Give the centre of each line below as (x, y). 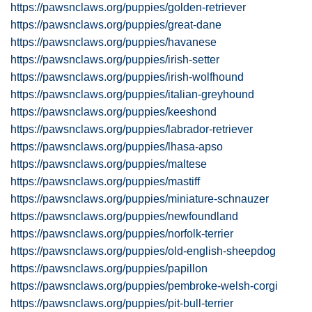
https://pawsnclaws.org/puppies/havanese (114, 42)
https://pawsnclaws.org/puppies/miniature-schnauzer (140, 199)
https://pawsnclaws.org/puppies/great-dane (116, 25)
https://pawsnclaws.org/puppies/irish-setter (115, 60)
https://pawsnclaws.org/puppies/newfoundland (124, 216)
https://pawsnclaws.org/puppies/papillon (109, 268)
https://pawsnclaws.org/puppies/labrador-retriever (132, 129)
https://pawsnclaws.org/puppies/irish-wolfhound (127, 77)
